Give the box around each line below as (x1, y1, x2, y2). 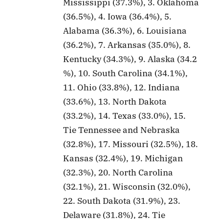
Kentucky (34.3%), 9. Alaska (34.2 (63, 53, 197, 65)
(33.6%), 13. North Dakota (63, 96, 167, 107)
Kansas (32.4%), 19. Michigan (63, 153, 183, 164)
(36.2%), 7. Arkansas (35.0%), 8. (63, 39, 191, 50)
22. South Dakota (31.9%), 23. (63, 195, 181, 206)
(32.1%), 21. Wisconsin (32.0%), (63, 181, 191, 192)
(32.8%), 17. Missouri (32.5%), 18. (63, 138, 198, 150)
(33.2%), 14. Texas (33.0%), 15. (63, 110, 186, 121)
